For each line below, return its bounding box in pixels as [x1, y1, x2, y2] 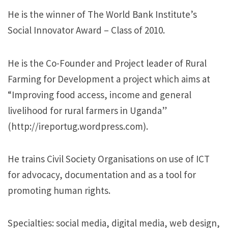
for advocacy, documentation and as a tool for [8, 168, 196, 181]
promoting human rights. [8, 184, 110, 196]
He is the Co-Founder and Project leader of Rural [8, 56, 207, 69]
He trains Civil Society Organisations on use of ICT [8, 152, 210, 165]
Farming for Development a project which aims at [8, 72, 210, 85]
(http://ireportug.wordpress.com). [8, 120, 148, 132]
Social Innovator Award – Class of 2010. [8, 24, 165, 37]
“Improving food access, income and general [8, 88, 191, 101]
